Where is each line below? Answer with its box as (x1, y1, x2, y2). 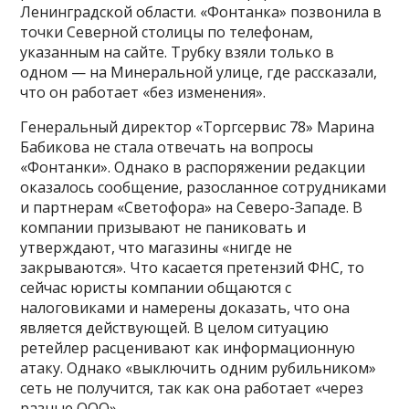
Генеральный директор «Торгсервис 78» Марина (20, 117, 375, 138)
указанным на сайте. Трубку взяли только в (20, 42, 335, 63)
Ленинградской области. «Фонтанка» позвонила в (20, 2, 383, 23)
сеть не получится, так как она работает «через (20, 378, 364, 399)
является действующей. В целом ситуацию (20, 318, 330, 339)
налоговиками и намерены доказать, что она (20, 298, 351, 319)
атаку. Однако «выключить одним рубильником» (20, 358, 377, 379)
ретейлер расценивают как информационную (20, 338, 356, 359)
